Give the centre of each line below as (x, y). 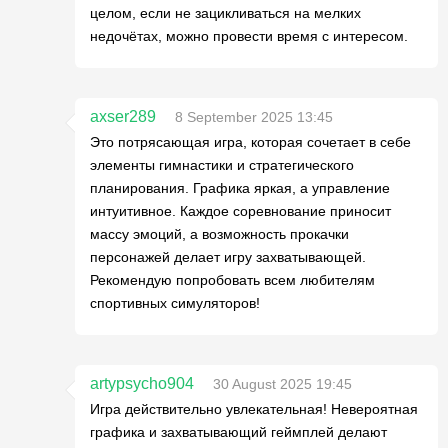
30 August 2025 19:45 (282, 384)
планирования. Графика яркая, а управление (240, 188)
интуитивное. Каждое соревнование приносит (240, 211)
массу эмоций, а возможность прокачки (219, 234)
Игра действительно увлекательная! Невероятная (254, 409)
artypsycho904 (142, 383)
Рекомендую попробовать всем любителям (232, 280)
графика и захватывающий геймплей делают (238, 432)
